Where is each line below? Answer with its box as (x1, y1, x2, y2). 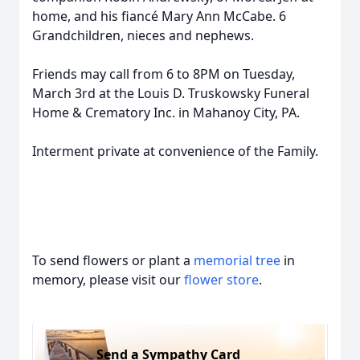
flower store (184, 271, 259, 288)
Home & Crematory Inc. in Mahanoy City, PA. (32, 104, 300, 121)
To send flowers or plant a (32, 252, 194, 269)
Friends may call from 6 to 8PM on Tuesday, (32, 65, 295, 83)
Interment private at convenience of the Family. (32, 142, 318, 160)
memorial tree (194, 252, 280, 269)
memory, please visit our (32, 271, 184, 288)
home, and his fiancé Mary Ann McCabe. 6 (32, 7, 286, 25)
